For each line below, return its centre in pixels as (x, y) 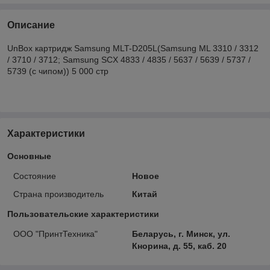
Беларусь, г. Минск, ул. (181, 234)
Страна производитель (58, 194)
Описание (31, 25)
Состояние (35, 176)
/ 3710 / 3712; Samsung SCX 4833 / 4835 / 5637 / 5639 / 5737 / (129, 59)
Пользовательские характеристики (83, 214)
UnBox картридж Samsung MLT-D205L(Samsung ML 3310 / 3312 (133, 48)
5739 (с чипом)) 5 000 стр (58, 71)
